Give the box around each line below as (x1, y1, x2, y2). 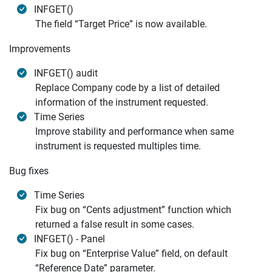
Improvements (9, 43, 70, 55)
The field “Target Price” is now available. (35, 18, 207, 30)
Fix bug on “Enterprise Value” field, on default (35, 248, 228, 259)
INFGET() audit (34, 67, 98, 79)
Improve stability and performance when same (35, 126, 234, 137)
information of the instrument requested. (35, 97, 208, 108)
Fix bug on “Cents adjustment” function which (35, 204, 231, 216)
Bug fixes (9, 165, 49, 177)
